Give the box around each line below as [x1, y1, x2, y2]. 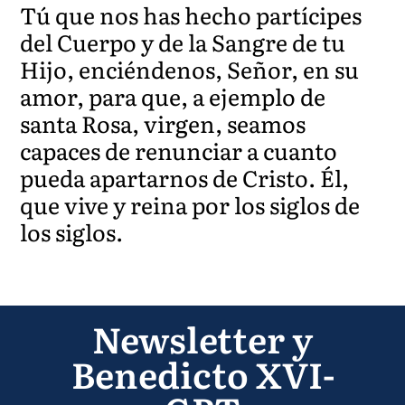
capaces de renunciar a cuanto [20, 133, 338, 167]
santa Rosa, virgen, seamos [20, 106, 306, 140]
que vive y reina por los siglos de [20, 187, 361, 221]
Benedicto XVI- [71, 346, 334, 400]
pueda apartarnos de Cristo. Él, [20, 160, 350, 194]
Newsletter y [92, 311, 313, 364]
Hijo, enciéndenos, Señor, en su [20, 52, 360, 86]
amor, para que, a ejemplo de [20, 79, 326, 113]
